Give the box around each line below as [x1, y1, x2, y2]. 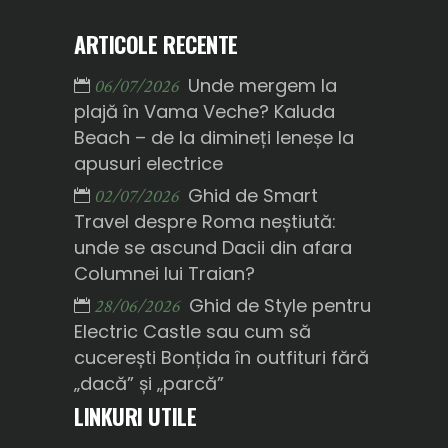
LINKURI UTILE [74, 400, 197, 433]
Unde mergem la [188, 73, 337, 99]
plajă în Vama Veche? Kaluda [74, 99, 335, 125]
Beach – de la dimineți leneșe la [74, 125, 354, 151]
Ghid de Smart [188, 183, 318, 209]
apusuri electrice [74, 151, 223, 177]
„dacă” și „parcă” [74, 371, 224, 397]
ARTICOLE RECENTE [74, 28, 238, 61]
